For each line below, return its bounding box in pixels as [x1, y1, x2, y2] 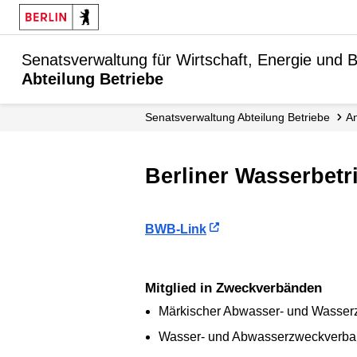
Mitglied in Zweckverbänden [156, 280, 322, 296]
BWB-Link [145, 222, 206, 236]
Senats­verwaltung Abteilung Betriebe [152, 111, 330, 124]
